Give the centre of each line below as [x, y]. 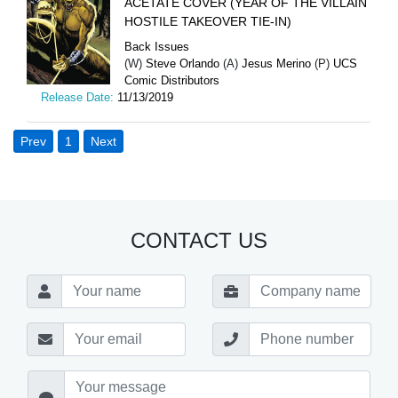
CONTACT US [199, 240]
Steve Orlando [183, 63]
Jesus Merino [276, 63]
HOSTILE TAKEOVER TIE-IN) [208, 21]
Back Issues [157, 46]
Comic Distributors [172, 80]
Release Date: [79, 97]
